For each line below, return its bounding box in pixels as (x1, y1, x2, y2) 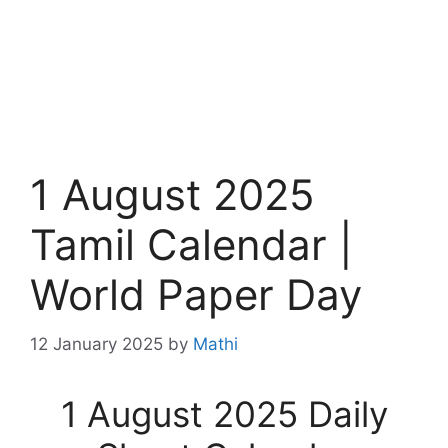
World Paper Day (30, 269, 362, 320)
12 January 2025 (30, 333, 163, 354)
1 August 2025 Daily (60, 392, 388, 435)
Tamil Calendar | (30, 219, 353, 270)
